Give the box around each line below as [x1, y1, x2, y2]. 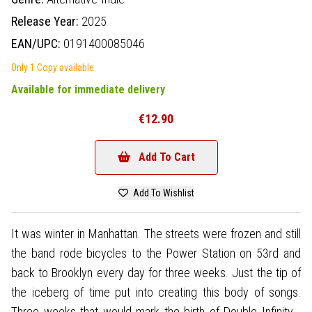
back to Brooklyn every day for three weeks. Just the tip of [11, 265, 301, 280]
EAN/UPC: [11, 36, 63, 51]
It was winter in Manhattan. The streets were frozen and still [11, 226, 301, 241]
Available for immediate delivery [11, 82, 165, 96]
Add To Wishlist [130, 187, 194, 198]
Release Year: [11, 13, 81, 29]
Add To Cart [138, 150, 195, 164]
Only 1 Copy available [11, 61, 94, 73]
